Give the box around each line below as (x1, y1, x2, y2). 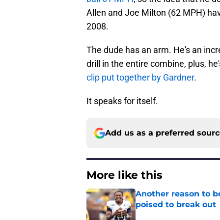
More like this (86, 168, 163, 182)
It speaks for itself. (86, 96, 158, 107)
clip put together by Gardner (86, 72, 194, 83)
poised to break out (136, 200, 216, 210)
